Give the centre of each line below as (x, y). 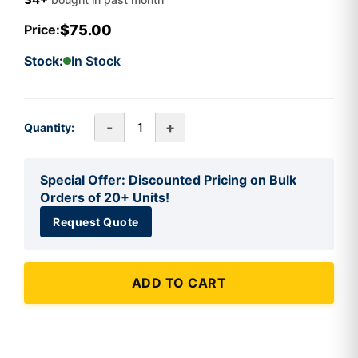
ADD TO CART (179, 282)
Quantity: (49, 127)
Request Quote (96, 221)
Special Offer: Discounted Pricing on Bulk (168, 179)
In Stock (96, 60)
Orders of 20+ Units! (105, 197)
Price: (42, 30)
